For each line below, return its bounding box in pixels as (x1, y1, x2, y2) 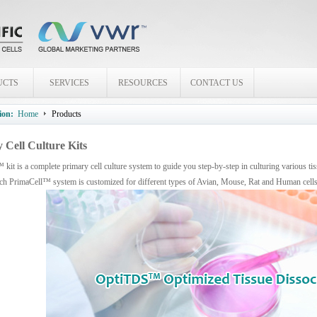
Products (52, 109, 81, 119)
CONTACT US (190, 78, 243, 88)
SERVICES (50, 78, 89, 88)
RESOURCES (118, 78, 168, 88)
